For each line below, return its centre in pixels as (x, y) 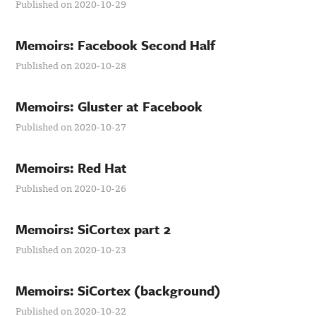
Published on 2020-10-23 (71, 249)
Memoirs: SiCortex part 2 (93, 229)
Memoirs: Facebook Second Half (116, 45)
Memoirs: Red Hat (72, 168)
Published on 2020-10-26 (71, 188)
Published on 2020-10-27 (71, 126)
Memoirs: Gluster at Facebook (109, 106)
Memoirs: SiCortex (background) (119, 290)
